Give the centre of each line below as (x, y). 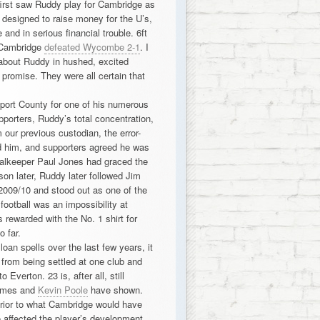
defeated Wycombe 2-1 (92, 47)
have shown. (115, 290)
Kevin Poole (62, 290)
